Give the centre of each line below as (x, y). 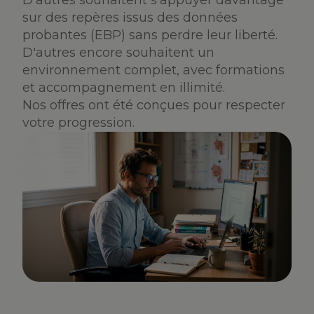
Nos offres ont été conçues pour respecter (154, 105)
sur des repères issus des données (130, 18)
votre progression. (78, 123)
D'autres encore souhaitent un (118, 53)
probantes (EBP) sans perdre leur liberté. (150, 35)
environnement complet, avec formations (153, 70)
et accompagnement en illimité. (124, 88)
